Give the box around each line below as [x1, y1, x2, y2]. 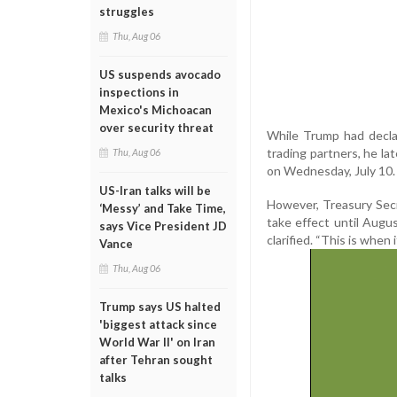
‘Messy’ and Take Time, [99, 201, 226, 215]
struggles [99, 4, 154, 19]
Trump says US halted [99, 300, 221, 314]
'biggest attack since [99, 317, 217, 331]
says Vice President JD [99, 219, 227, 233]
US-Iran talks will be [99, 183, 211, 198]
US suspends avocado [99, 67, 221, 82]
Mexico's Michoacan [99, 103, 212, 117]
